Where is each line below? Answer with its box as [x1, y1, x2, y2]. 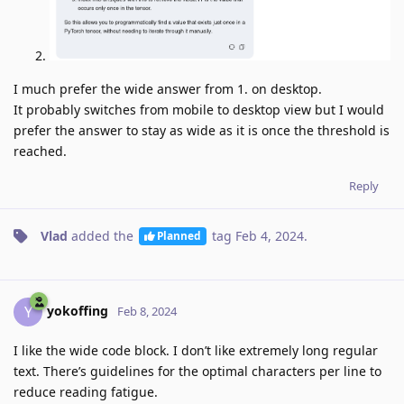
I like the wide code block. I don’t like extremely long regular [14, 341, 378, 359]
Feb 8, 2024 [117, 302, 177, 319]
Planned [156, 228, 201, 243]
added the [68, 226, 137, 244]
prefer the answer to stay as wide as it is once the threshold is [14, 121, 390, 139]
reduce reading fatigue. [14, 382, 158, 400]
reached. [14, 142, 67, 160]
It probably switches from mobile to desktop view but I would [14, 100, 384, 118]
